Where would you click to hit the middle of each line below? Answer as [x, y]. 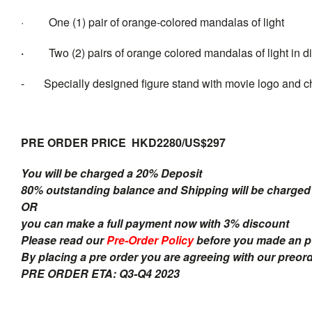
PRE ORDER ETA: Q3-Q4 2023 [100, 273]
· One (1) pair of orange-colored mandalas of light [153, 22]
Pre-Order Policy [150, 240]
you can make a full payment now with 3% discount [155, 223]
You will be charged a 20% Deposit [113, 173]
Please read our [64, 240]
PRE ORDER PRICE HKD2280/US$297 [123, 142]
